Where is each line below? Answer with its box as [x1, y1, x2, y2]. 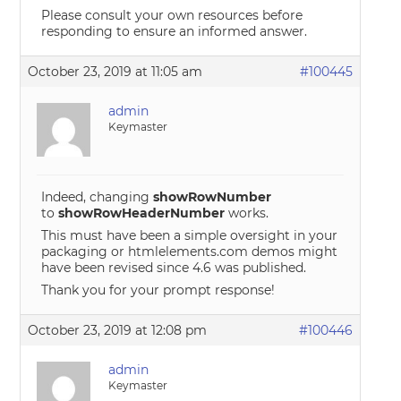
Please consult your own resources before [41, 7, 303, 23]
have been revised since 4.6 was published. [41, 260, 307, 276]
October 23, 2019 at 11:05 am [28, 64, 203, 80]
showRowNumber [153, 189, 272, 205]
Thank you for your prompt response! [41, 282, 276, 298]
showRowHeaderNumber [58, 205, 226, 221]
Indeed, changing [41, 189, 154, 205]
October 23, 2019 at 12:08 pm [28, 322, 208, 338]
